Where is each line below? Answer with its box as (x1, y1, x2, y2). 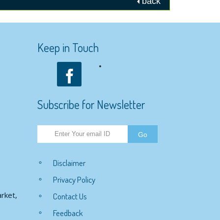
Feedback (53, 207, 83, 218)
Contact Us (53, 191, 87, 201)
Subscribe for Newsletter (37, 97, 145, 112)
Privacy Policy (53, 174, 95, 185)
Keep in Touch (37, 40, 99, 55)
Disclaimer (53, 157, 85, 168)
